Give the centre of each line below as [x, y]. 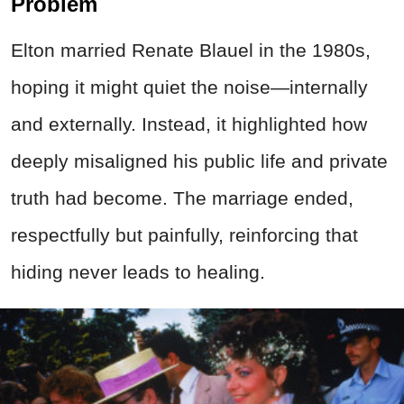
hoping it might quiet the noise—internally [189, 87]
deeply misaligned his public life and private [199, 161]
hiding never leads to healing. [138, 271]
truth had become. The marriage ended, [182, 197]
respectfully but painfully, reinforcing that [184, 234]
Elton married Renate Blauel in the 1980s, [191, 50]
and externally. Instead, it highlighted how [189, 124]
